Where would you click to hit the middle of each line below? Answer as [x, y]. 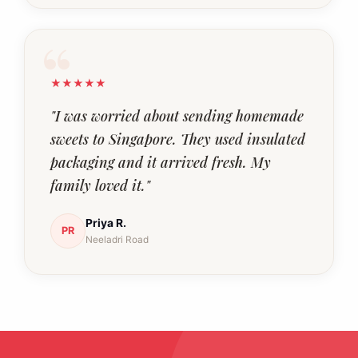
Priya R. [106, 223]
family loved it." [100, 185]
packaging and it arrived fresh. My [161, 161]
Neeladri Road [117, 239]
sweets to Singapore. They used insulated [178, 138]
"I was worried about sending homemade [177, 115]
